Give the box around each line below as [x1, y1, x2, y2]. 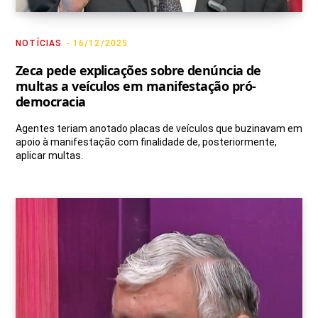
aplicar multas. [16, 150, 83, 162]
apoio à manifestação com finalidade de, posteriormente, [16, 136, 277, 148]
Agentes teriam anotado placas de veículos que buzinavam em [16, 123, 302, 135]
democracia [16, 93, 86, 111]
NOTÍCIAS [16, 38, 62, 49]
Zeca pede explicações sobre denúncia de [16, 62, 261, 79]
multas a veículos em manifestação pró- [16, 77, 256, 95]
